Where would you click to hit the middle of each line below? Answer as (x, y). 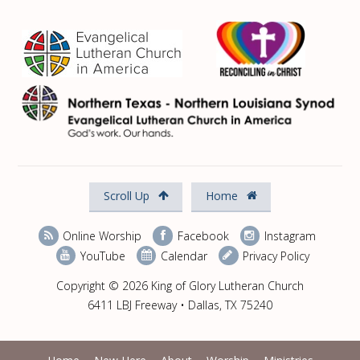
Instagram (288, 235)
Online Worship (101, 235)
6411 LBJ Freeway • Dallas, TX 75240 (180, 305)
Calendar (183, 256)
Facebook (201, 235)
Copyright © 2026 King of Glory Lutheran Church (180, 286)
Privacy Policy (275, 256)
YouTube (101, 256)
